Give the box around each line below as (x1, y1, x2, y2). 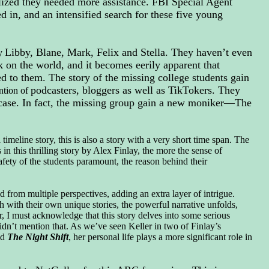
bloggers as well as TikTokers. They (79, 83, 240, 96)
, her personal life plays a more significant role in (68, 231, 252, 242)
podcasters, (30, 83, 79, 96)
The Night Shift (4, 231, 68, 242)
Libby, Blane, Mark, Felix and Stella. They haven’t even (4, 46, 252, 58)
